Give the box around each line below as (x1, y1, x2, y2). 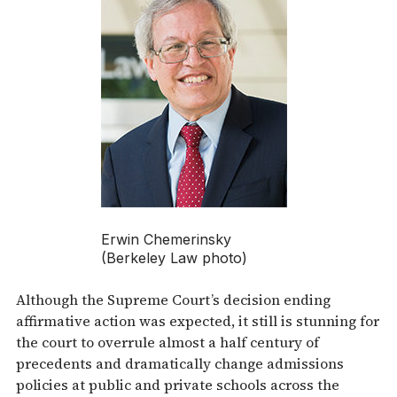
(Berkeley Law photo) (101, 249, 247, 268)
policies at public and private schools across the (16, 375, 339, 395)
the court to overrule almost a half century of (16, 332, 319, 353)
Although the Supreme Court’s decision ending (16, 290, 331, 310)
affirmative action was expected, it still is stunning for (16, 311, 379, 331)
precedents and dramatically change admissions (16, 354, 344, 374)
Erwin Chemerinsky (101, 230, 231, 249)
